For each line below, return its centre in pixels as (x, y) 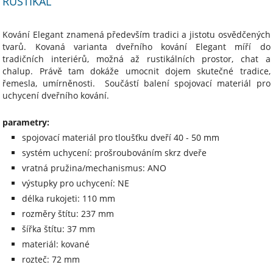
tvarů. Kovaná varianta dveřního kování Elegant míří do (136, 47)
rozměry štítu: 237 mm (68, 214)
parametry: (26, 122)
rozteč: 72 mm (51, 260)
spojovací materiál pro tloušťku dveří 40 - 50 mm (121, 138)
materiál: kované (56, 244)
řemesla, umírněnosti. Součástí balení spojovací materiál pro (136, 83)
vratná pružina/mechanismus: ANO (94, 168)
